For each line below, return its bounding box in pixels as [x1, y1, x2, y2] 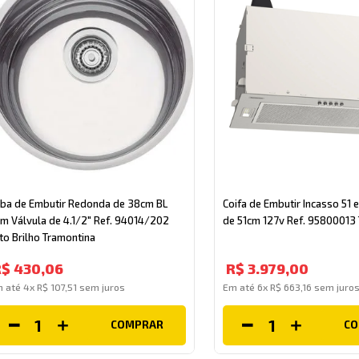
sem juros [77, 280, 126, 292]
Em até [222, 280, 257, 292]
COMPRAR [110, 318, 163, 332]
